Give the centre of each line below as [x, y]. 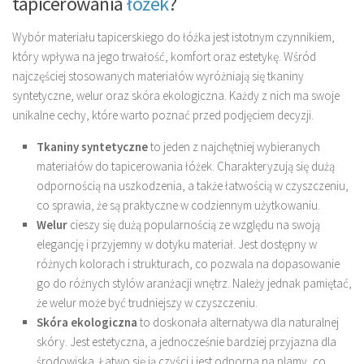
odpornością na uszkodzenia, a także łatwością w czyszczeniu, [193, 186]
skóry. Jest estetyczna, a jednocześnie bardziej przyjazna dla [186, 342]
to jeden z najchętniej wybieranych [234, 147]
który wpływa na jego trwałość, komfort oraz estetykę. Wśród [164, 57]
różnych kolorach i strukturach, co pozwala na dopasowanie [188, 264]
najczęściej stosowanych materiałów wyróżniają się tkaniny [158, 76]
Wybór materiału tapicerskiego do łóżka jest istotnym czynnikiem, [173, 37]
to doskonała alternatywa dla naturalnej [238, 323]
